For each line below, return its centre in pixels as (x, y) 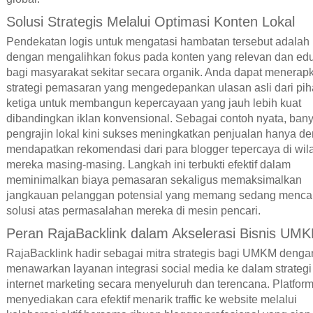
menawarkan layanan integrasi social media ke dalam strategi (159, 268)
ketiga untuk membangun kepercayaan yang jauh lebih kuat (153, 103)
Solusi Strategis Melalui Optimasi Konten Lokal (150, 22)
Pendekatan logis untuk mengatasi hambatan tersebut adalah (158, 42)
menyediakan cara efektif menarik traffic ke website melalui (151, 299)
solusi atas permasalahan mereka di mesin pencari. (133, 211)
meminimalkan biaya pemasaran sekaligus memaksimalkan (154, 180)
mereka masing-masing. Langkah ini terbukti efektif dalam (148, 165)
